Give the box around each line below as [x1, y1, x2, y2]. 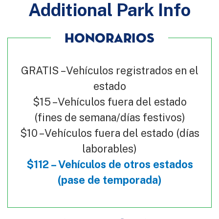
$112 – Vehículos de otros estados [26, 157, 193, 171]
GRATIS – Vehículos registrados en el [21, 64, 198, 77]
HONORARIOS [65, 31, 154, 45]
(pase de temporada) [57, 173, 162, 186]
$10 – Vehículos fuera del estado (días [20, 126, 199, 139]
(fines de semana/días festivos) [34, 110, 185, 124]
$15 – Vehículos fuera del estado [32, 95, 187, 108]
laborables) [82, 142, 137, 155]
